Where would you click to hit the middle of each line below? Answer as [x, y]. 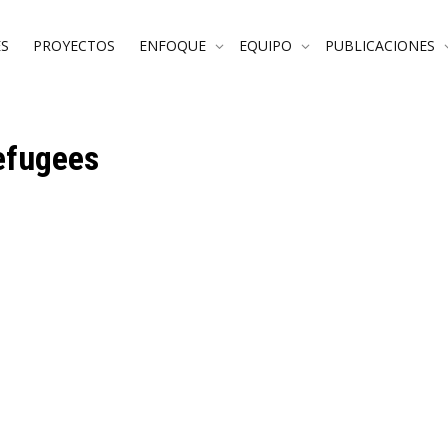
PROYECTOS [74, 45]
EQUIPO [267, 45]
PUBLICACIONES [382, 45]
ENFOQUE [174, 45]
